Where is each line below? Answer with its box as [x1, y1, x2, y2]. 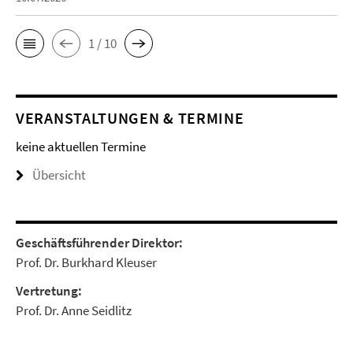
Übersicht [32, 166, 86, 184]
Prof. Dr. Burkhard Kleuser [16, 254, 157, 271]
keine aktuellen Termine [16, 138, 146, 155]
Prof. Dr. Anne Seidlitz [16, 302, 132, 319]
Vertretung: [16, 282, 82, 299]
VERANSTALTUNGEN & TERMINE [16, 108, 244, 128]
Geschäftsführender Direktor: [16, 234, 185, 251]
